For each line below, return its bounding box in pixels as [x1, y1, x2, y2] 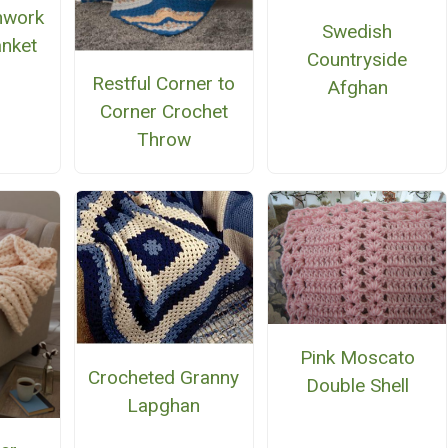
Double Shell [305, 373, 409, 397]
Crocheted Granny [88, 365, 240, 389]
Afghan [326, 76, 388, 100]
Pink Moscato [299, 345, 415, 369]
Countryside [307, 48, 408, 72]
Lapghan [127, 393, 201, 417]
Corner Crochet [99, 99, 228, 123]
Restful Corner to [92, 71, 236, 95]
